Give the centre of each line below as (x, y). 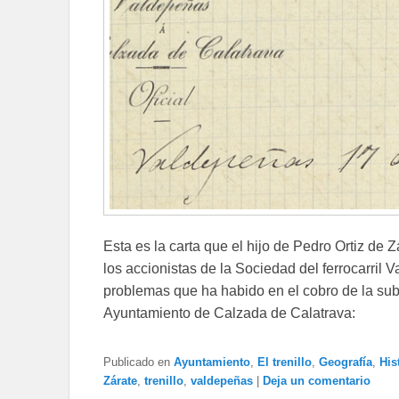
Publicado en (137, 362)
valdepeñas (222, 380)
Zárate (120, 380)
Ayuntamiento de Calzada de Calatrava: (229, 313)
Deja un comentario (317, 380)
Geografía (346, 362)
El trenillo (285, 362)
